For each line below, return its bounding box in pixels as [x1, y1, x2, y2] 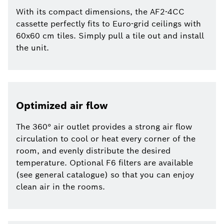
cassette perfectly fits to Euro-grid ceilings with [16, 18, 201, 29]
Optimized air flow [16, 99, 108, 112]
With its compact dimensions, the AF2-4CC [16, 6, 184, 17]
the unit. [16, 42, 49, 53]
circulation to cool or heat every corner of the [16, 133, 195, 144]
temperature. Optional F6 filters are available [16, 157, 193, 168]
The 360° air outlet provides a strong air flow [16, 121, 192, 132]
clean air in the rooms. [16, 181, 105, 192]
